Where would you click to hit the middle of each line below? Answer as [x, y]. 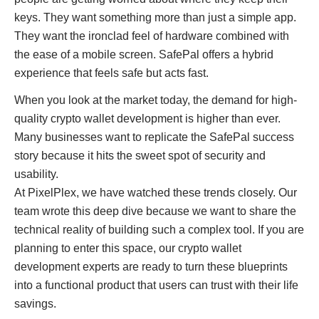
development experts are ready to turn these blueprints [151, 267]
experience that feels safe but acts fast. [111, 73]
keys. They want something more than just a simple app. [155, 17]
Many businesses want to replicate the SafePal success [154, 137]
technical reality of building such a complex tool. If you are [159, 230]
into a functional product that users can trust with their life [156, 285]
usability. [36, 174]
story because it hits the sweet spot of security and [140, 156]
